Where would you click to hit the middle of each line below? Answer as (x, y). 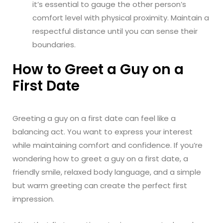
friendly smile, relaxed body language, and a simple (107, 172)
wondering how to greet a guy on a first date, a (100, 158)
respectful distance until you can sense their (115, 31)
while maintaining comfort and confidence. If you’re (108, 145)
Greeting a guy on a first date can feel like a (94, 118)
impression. (33, 199)
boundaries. (54, 44)
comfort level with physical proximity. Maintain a (121, 17)
